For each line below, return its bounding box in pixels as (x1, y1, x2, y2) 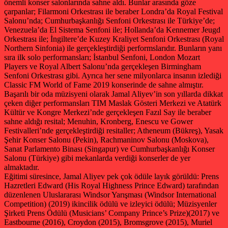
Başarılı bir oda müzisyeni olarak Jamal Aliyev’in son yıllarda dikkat (4, 89, 223, 98)
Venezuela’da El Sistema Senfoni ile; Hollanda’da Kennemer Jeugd (4, 25, 220, 34)
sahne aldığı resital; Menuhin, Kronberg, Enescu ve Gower (4, 117, 193, 126)
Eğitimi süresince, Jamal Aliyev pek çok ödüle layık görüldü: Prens (4, 172, 219, 181)
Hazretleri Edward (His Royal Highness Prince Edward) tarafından (4, 181, 219, 190)
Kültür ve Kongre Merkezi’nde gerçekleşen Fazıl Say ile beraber (4, 107, 211, 117)
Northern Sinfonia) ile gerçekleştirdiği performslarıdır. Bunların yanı (4, 43, 222, 52)
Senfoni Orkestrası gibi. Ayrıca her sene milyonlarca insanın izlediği (4, 71, 221, 80)
